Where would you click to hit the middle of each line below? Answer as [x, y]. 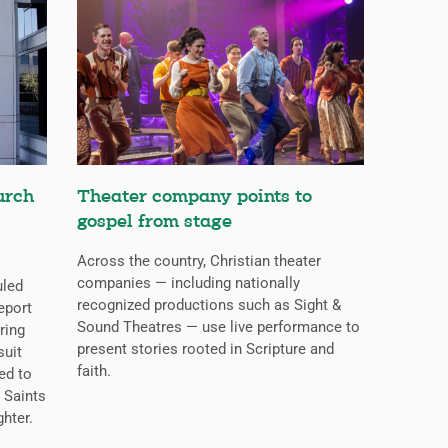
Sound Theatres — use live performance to [218, 327]
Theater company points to [194, 198]
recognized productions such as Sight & [208, 305]
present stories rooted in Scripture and [205, 349]
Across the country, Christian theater [198, 261]
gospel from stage [154, 223]
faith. [93, 371]
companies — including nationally [188, 283]
